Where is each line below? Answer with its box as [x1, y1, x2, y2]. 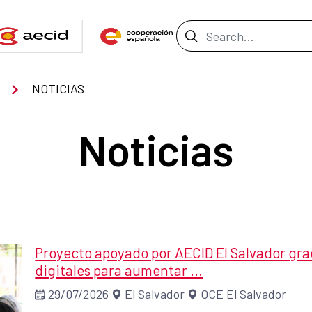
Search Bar [175, 22, 265, 45]
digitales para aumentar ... [35, 261, 203, 279]
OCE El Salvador [201, 286, 287, 302]
